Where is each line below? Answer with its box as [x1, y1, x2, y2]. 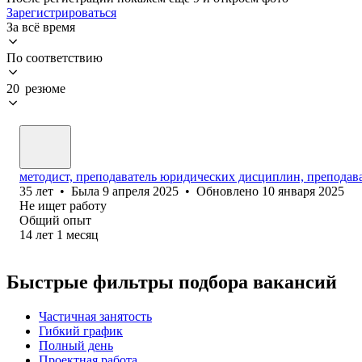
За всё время [6, 19, 75, 34]
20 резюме [6, 81, 65, 95]
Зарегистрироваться [6, 5, 116, 19]
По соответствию [6, 50, 103, 65]
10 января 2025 [262, 183, 344, 198]
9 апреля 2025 [103, 183, 179, 198]
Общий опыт [19, 213, 91, 227]
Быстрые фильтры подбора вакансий [6, 271, 337, 293]
